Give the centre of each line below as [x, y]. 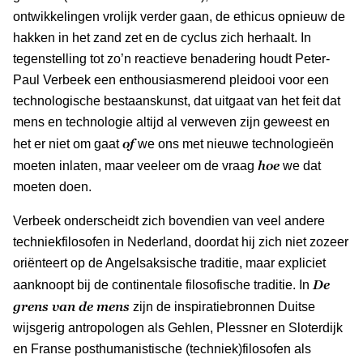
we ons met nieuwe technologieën [234, 143]
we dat [300, 165]
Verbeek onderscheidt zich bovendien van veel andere [169, 220]
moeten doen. [52, 186]
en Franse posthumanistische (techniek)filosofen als [162, 348]
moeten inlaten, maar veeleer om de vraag [135, 165]
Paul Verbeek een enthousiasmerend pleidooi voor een [171, 79]
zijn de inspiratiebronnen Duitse [224, 306]
